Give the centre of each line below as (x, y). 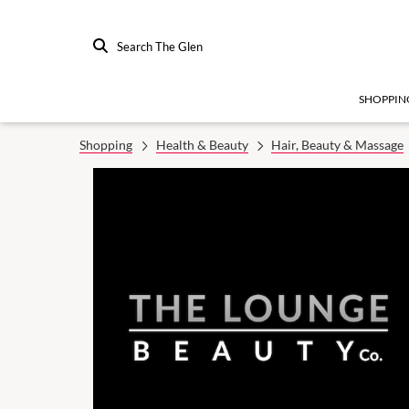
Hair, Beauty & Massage (337, 145)
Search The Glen (160, 47)
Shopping (106, 145)
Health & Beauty (202, 145)
